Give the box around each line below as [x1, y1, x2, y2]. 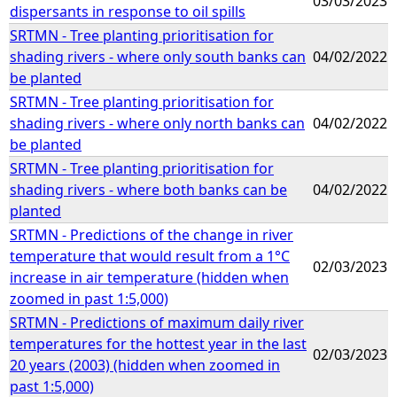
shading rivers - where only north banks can [10, 113, 305, 133]
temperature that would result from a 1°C [10, 245, 290, 266]
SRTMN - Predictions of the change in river [10, 224, 293, 245]
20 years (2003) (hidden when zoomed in [10, 354, 280, 375]
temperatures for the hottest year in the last [10, 333, 307, 354]
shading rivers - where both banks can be [10, 179, 287, 199]
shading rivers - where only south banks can [10, 46, 306, 66]
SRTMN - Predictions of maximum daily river [10, 312, 304, 332]
